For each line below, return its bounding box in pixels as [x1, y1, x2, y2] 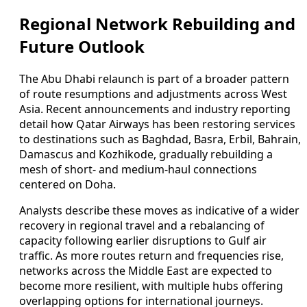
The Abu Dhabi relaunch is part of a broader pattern [19, 71, 289, 86]
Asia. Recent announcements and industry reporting [19, 101, 291, 116]
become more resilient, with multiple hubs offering [19, 278, 283, 293]
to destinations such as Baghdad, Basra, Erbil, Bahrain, [19, 131, 301, 147]
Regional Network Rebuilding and [19, 12, 295, 36]
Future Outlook [19, 35, 145, 58]
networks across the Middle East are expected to [19, 262, 272, 278]
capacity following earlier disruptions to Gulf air [19, 232, 267, 248]
